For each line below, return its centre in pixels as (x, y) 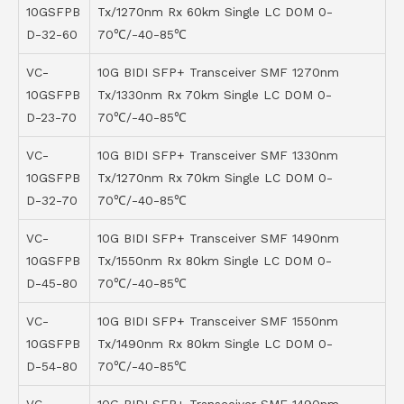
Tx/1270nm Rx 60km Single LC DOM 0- (215, 12)
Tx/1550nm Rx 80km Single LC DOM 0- (215, 261)
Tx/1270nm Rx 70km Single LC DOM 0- (215, 178)
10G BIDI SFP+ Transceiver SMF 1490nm (218, 239)
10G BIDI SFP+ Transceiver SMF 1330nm (218, 156)
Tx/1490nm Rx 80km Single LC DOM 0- (215, 344)
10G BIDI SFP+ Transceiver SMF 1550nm (218, 321)
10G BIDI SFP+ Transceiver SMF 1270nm (218, 73)
